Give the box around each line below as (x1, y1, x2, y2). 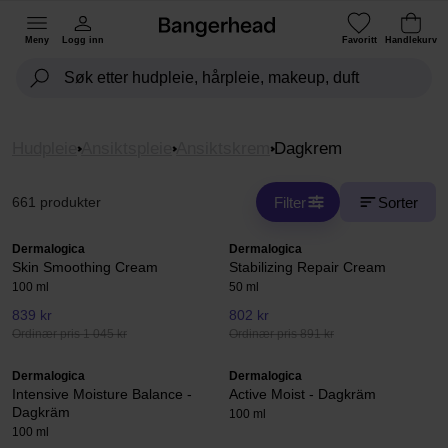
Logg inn (62, 34, 104, 45)
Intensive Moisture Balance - (12, 386, 192, 403)
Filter (274, 193, 306, 211)
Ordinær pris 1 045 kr (12, 327, 127, 342)
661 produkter (12, 194, 101, 210)
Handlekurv (385, 34, 437, 45)
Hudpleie (12, 139, 77, 158)
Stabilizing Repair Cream (229, 259, 386, 275)
